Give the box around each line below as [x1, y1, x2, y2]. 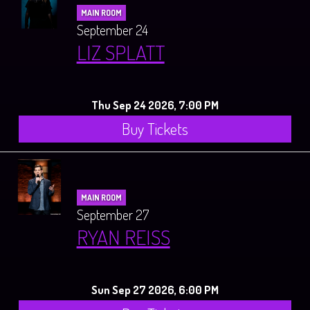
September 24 [76, 21, 148, 39]
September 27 [76, 206, 149, 224]
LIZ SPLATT [76, 39, 165, 66]
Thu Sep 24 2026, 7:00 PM [91, 98, 219, 113]
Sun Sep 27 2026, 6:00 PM [91, 282, 219, 298]
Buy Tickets [122, 119, 188, 139]
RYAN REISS [76, 224, 170, 250]
